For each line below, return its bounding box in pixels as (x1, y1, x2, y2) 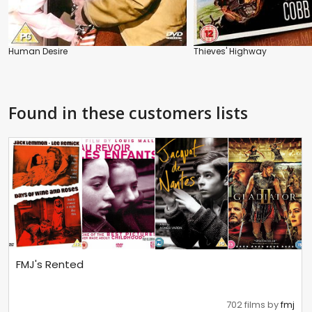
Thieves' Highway (194, 45, 267, 57)
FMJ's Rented (16, 257, 84, 272)
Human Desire (8, 45, 68, 57)
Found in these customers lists (8, 101, 248, 124)
